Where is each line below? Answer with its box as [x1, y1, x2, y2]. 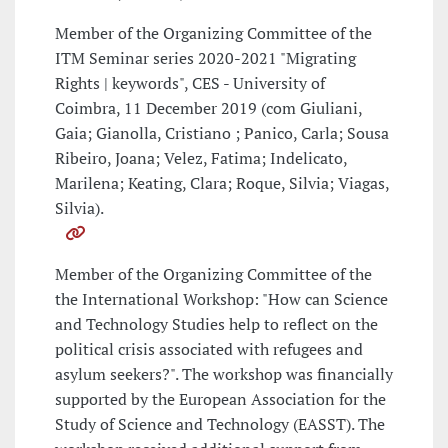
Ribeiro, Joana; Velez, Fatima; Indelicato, [55, 147, 347, 170]
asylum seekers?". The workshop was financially [55, 363, 393, 386]
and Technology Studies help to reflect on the [55, 313, 378, 336]
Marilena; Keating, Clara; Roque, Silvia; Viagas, [55, 172, 389, 195]
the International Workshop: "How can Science [55, 288, 388, 311]
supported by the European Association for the [55, 388, 386, 411]
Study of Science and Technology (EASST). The [55, 413, 385, 436]
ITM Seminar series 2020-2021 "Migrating [55, 47, 356, 70]
